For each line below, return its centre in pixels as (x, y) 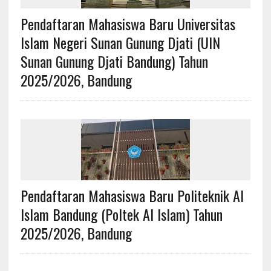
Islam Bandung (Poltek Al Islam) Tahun (121, 214)
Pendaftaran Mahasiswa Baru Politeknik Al (132, 195)
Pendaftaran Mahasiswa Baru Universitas (128, 23)
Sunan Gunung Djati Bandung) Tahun (114, 61)
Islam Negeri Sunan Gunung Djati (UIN (120, 42)
